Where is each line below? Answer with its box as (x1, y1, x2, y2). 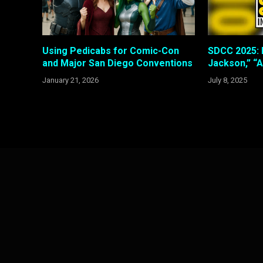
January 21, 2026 (42, 76, 99, 85)
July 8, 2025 (208, 76, 248, 85)
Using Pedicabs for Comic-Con (42, 45, 179, 57)
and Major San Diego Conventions (42, 58, 193, 69)
